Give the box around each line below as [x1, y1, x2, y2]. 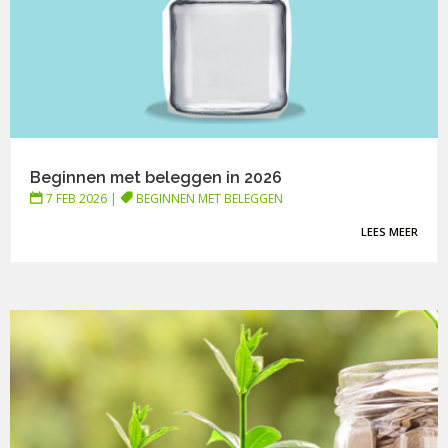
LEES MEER [360, 223, 418, 239]
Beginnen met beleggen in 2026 [30, 167, 283, 187]
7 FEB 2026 [46, 189, 108, 207]
